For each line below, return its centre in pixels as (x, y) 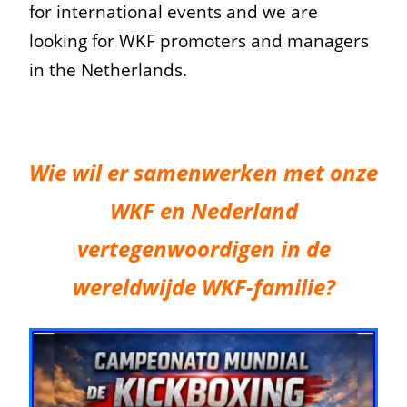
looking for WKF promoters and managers (199, 40)
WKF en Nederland (203, 210)
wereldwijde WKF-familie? (203, 286)
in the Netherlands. (108, 69)
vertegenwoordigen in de (203, 248)
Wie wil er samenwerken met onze (203, 172)
